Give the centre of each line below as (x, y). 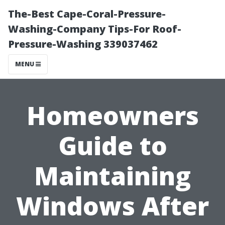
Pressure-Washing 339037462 (83, 44)
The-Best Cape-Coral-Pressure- (87, 14)
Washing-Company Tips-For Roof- (95, 29)
